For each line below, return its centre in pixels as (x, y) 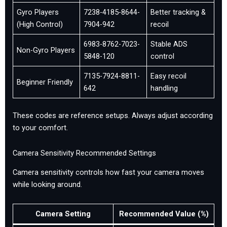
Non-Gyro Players (46, 50)
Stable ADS (169, 44)
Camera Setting (63, 214)
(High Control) (40, 25)
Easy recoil (169, 76)
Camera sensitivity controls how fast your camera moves (108, 173)
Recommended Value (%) (164, 214)
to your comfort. (40, 128)
